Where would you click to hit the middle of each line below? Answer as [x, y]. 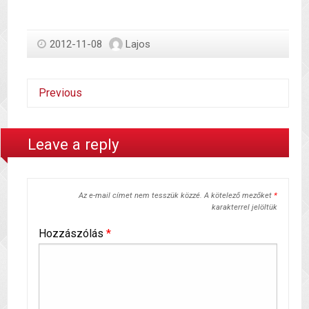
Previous [60, 92]
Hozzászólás [72, 233]
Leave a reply [74, 144]
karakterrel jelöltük [244, 207]
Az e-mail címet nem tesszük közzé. [140, 195]
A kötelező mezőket [239, 195]
